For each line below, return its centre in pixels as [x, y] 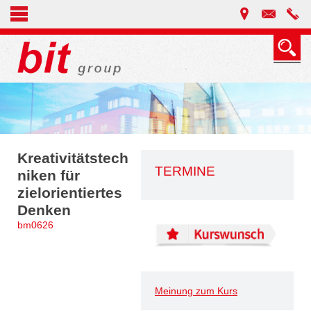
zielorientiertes [70, 193]
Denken [44, 210]
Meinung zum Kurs [196, 291]
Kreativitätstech [73, 158]
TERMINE [185, 171]
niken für [49, 175]
